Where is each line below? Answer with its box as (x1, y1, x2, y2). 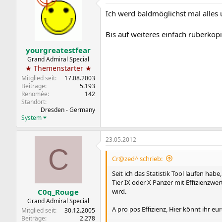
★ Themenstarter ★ (25, 63, 92, 73)
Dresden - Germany (41, 105, 95, 114)
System (21, 113, 42, 122)
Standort (21, 97, 45, 106)
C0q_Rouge (38, 187, 79, 197)
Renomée (21, 89, 48, 98)
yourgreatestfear (26, 45, 91, 55)
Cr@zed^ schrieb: (112, 154, 163, 163)
